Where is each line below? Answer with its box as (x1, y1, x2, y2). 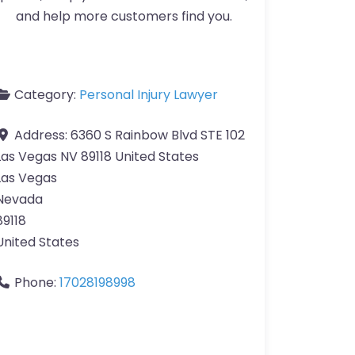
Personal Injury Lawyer (79, 86, 218, 105)
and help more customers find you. (15, 7, 232, 26)
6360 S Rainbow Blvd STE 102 (71, 126, 245, 145)
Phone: (14, 273, 59, 292)
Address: (14, 126, 71, 145)
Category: (14, 86, 79, 105)
